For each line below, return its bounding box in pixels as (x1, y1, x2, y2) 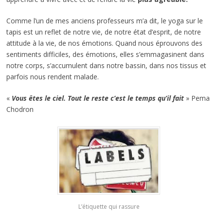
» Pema (185, 93, 210, 103)
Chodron (6, 105, 34, 114)
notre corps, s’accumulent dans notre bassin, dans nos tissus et (6, 61, 206, 71)
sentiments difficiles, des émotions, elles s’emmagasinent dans (6, 50, 204, 59)
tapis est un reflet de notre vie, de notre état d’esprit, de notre (6, 27, 201, 37)
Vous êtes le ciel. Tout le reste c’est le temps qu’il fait (11, 93, 186, 103)
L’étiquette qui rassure (78, 202, 140, 211)
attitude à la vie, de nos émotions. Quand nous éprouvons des (6, 38, 202, 48)
